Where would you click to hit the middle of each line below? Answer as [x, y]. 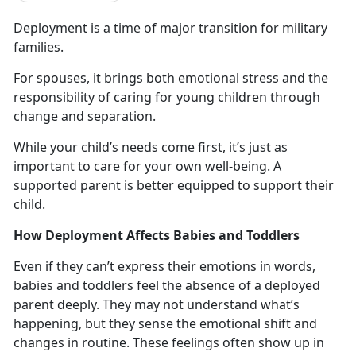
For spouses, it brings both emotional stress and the [171, 77]
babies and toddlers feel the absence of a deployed [167, 285]
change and [49, 116]
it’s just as [258, 147]
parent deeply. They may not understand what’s [157, 304]
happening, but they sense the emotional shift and [165, 323]
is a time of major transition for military [209, 27]
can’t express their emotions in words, [201, 266]
